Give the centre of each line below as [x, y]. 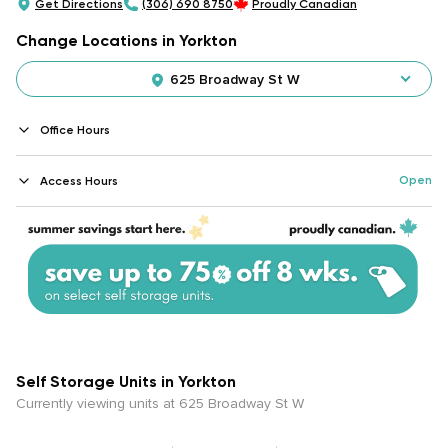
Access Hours [79, 181]
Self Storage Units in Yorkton [126, 382]
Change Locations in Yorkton [126, 40]
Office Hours [75, 130]
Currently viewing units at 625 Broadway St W [160, 404]
